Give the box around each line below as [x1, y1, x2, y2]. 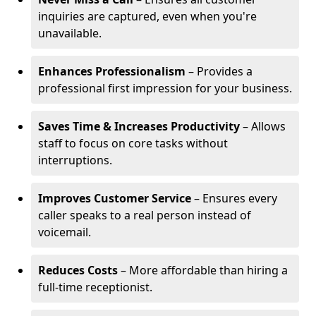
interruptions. [38, 152, 112, 168]
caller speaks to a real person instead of [38, 207, 251, 223]
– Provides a [186, 63, 253, 79]
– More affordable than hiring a [118, 262, 288, 278]
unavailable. [38, 25, 102, 41]
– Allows [240, 119, 286, 134]
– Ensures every [191, 190, 277, 206]
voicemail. [38, 224, 91, 240]
